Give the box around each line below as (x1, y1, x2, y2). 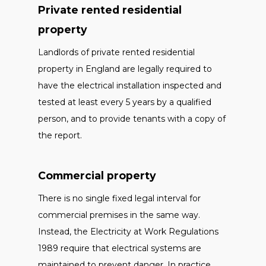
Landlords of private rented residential (38, 47, 195, 58)
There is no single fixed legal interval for (38, 193, 201, 204)
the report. (38, 130, 82, 141)
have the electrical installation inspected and (38, 80, 221, 91)
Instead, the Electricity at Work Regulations (38, 226, 218, 237)
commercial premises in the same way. (38, 210, 200, 220)
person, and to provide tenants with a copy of (38, 113, 226, 124)
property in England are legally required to (38, 64, 212, 74)
